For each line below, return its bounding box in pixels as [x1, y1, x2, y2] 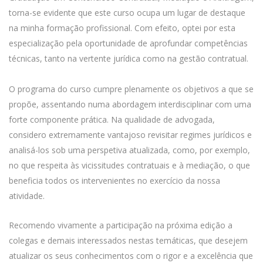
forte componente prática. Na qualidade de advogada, [9, 114, 215, 125]
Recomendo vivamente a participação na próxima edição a [9, 220, 232, 231]
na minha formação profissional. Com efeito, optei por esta [9, 22, 235, 33]
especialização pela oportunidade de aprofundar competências [9, 38, 248, 49]
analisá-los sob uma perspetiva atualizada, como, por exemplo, [9, 144, 250, 156]
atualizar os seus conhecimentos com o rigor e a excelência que [9, 250, 253, 261]
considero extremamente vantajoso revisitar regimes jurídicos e [9, 129, 252, 140]
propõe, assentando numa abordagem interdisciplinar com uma [9, 99, 251, 110]
